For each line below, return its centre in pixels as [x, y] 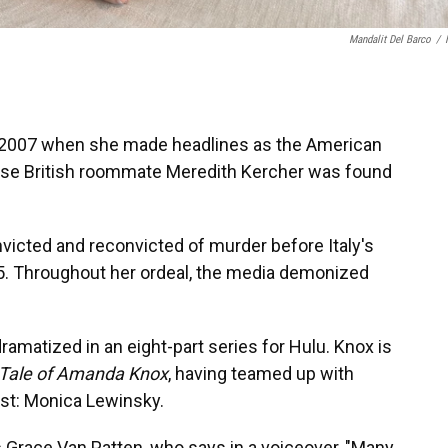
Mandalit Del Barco [390, 39]
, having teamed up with [261, 373]
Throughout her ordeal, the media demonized [191, 272]
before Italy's [322, 245]
